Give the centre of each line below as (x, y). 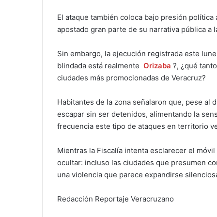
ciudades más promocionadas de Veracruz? (132, 78)
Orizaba (157, 66)
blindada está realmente (99, 66)
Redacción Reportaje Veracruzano (116, 199)
